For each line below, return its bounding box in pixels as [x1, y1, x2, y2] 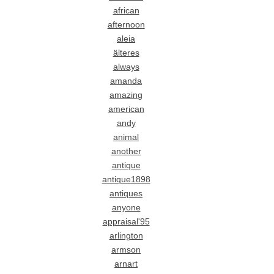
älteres [113, 48, 139, 58]
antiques [109, 189, 143, 199]
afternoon [107, 20, 145, 30]
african [113, 6, 139, 16]
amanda [110, 76, 143, 86]
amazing [109, 91, 143, 100]
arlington [109, 231, 143, 241]
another [111, 147, 141, 157]
